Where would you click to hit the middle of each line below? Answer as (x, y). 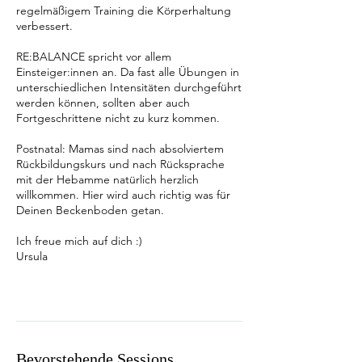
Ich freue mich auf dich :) (79, 241)
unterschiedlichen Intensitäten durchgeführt (129, 87)
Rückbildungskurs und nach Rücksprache (120, 164)
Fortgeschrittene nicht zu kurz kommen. (118, 118)
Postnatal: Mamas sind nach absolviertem (120, 149)
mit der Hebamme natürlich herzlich (107, 179)
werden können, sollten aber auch (103, 103)
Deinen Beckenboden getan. (90, 210)
